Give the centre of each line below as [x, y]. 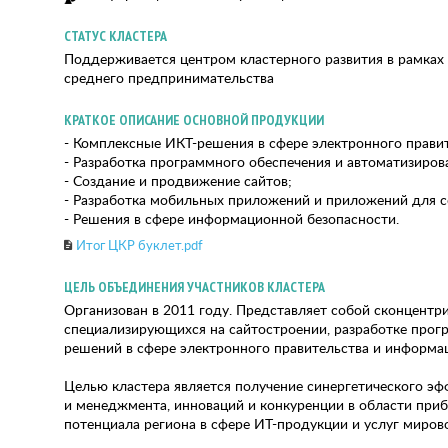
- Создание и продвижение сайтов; [178, 180]
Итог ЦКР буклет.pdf [139, 245]
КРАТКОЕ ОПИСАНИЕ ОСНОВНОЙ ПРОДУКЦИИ [194, 120]
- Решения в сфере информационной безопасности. [231, 218]
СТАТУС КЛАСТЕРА [115, 36]
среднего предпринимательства [169, 77]
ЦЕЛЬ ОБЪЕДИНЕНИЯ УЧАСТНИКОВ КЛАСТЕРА [194, 287]
